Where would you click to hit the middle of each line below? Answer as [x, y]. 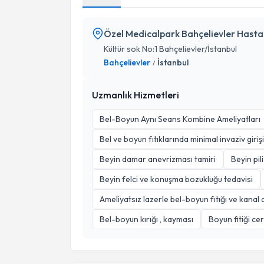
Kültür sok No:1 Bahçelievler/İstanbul [170, 49]
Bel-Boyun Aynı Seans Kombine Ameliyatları [180, 119]
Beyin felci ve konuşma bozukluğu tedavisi [176, 179]
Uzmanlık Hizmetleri [136, 95]
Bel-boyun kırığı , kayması [146, 219]
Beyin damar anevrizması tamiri [158, 159]
